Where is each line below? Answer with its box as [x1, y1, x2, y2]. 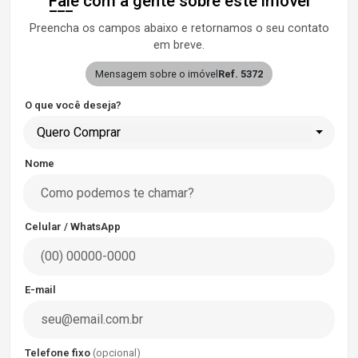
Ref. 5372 [218, 68, 263, 80]
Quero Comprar [37, 125, 121, 140]
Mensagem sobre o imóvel [95, 68, 218, 80]
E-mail [25, 284, 56, 296]
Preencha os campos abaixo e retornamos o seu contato [29, 22, 329, 35]
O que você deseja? [25, 99, 121, 111]
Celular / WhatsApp [25, 221, 121, 233]
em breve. [153, 38, 205, 52]
